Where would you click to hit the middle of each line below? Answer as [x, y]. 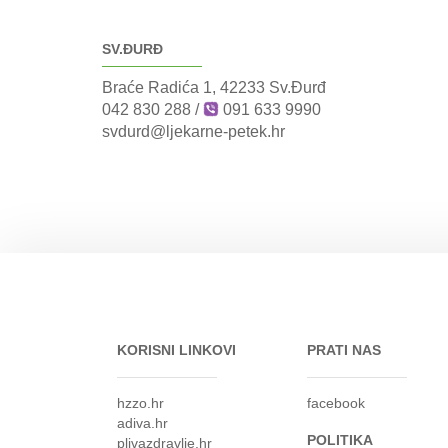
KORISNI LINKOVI [176, 350]
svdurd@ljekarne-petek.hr [193, 131]
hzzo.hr [140, 403]
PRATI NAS [344, 350]
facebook [336, 403]
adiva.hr [142, 423]
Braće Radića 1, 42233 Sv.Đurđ [214, 87]
